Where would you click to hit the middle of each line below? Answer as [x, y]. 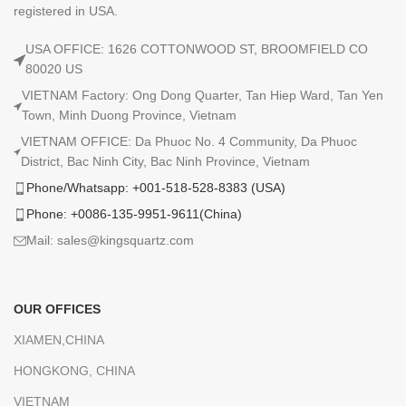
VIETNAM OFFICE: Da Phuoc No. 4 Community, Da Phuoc [189, 141]
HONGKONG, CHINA [75, 371]
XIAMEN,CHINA [59, 340]
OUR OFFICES [58, 309]
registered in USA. [66, 11]
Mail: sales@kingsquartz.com [111, 240]
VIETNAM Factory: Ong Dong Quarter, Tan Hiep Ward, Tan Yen [202, 95]
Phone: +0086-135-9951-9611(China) [135, 214]
